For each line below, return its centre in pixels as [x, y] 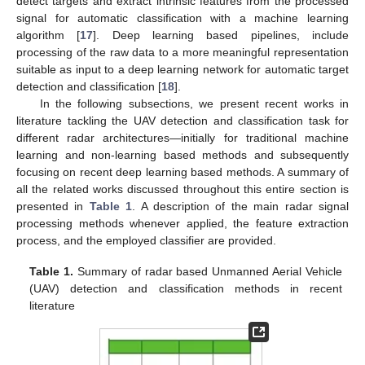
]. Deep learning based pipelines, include [221, 35]
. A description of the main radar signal [241, 206]
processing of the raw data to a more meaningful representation [182, 52]
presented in [53, 206]
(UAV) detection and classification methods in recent [186, 289]
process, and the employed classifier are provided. [146, 240]
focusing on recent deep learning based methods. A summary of [182, 172]
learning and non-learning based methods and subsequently [182, 154]
